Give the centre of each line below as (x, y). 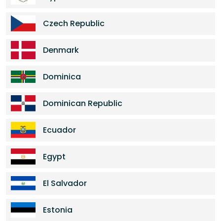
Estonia (58, 210)
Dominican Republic (83, 103)
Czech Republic (74, 23)
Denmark (61, 50)
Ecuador (59, 130)
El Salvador (65, 183)
